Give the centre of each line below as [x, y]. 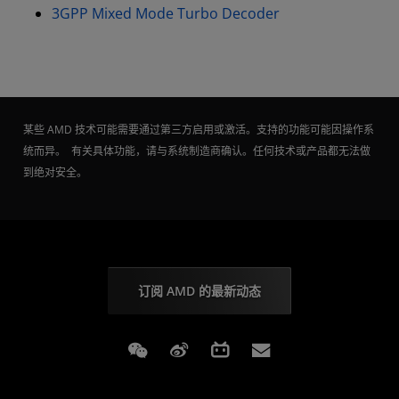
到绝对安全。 [55, 173]
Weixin [181, 350]
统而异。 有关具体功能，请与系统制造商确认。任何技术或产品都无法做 [197, 151]
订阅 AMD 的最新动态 [199, 291]
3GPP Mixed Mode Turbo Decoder [166, 14]
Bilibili [260, 350]
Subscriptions [333, 350]
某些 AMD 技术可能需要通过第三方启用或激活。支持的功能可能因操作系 [199, 130]
